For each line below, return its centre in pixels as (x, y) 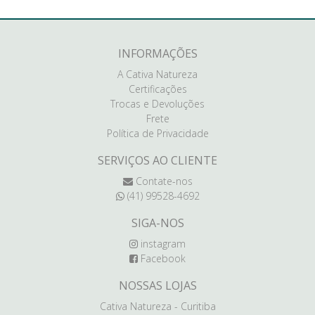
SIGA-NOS (157, 223)
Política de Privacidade (157, 133)
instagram (162, 244)
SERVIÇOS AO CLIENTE (157, 160)
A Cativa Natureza (157, 74)
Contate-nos (162, 181)
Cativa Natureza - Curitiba (157, 306)
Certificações (157, 89)
